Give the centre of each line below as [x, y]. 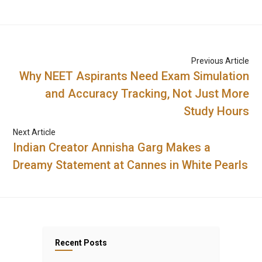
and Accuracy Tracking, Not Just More [147, 94]
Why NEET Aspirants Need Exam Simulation [134, 76]
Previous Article [220, 61]
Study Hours [216, 111]
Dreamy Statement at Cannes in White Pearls [131, 165]
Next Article [35, 132]
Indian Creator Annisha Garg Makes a [112, 148]
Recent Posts [81, 243]
